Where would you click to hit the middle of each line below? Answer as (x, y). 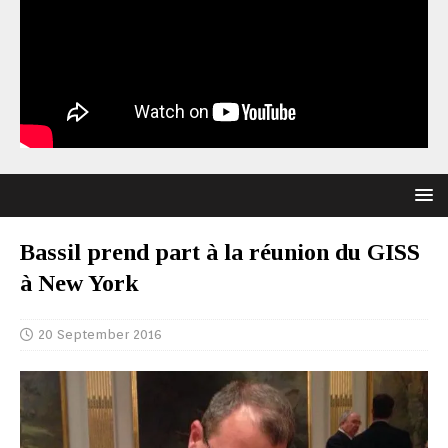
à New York (79, 283)
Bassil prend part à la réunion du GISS (220, 252)
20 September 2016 (100, 334)
